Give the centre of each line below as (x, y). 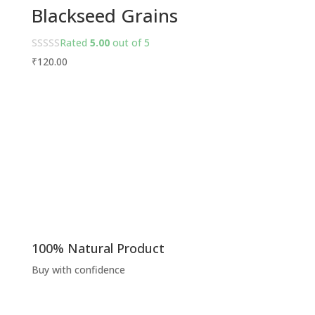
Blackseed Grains (104, 15)
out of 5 (129, 43)
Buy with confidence (78, 270)
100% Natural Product (98, 249)
